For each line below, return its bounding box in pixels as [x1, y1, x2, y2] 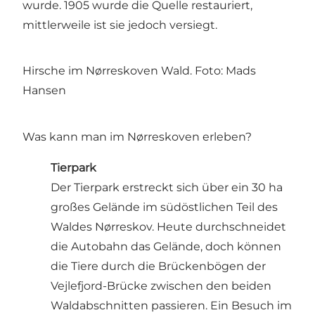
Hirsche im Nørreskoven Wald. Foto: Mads [22, 64, 256, 78]
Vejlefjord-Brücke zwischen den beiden [51, 278, 271, 292]
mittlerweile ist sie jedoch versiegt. [22, 18, 223, 32]
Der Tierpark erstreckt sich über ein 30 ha [51, 180, 283, 194]
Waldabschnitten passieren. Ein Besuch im [51, 298, 292, 312]
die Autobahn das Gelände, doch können [51, 239, 281, 253]
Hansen [22, 84, 66, 98]
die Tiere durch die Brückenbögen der [51, 259, 266, 273]
